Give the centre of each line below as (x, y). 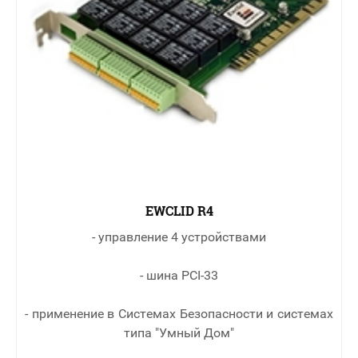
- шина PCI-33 (179, 276)
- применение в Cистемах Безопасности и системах (179, 314)
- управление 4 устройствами (179, 237)
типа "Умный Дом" (179, 333)
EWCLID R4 (179, 211)
